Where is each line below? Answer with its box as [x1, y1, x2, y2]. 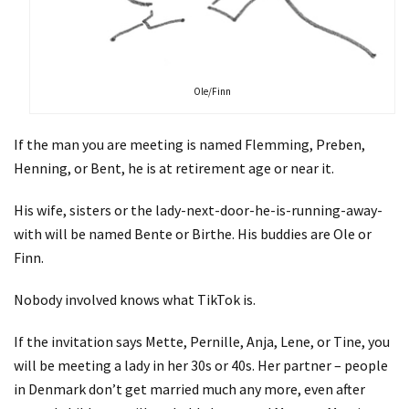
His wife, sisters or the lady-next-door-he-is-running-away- [14, 200, 383, 219]
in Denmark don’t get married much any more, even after [14, 379, 365, 398]
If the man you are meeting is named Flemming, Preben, [14, 134, 365, 153]
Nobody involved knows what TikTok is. [14, 289, 256, 309]
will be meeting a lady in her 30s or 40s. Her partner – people [14, 355, 388, 374]
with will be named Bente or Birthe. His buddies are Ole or [14, 224, 372, 243]
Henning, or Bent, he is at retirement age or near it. [14, 158, 334, 177]
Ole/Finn [193, 84, 231, 98]
